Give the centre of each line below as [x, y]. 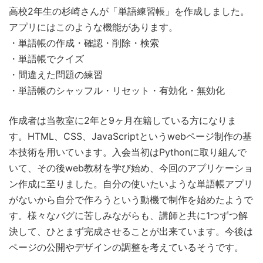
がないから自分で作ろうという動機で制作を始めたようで [131, 200]
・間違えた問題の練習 [56, 75]
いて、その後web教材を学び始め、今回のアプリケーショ [131, 168]
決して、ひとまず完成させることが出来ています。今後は [131, 232]
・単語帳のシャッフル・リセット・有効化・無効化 [117, 91]
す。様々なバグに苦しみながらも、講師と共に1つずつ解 [128, 216]
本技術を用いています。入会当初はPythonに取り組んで [128, 152]
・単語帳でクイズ [46, 59]
